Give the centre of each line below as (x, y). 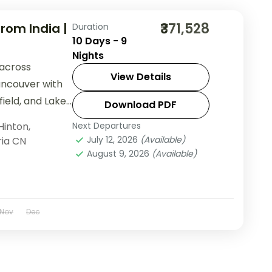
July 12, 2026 (113, 140)
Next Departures (106, 126)
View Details (141, 77)
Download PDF (141, 105)
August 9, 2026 (119, 154)
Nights (88, 56)
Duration (90, 27)
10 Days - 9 (99, 41)
